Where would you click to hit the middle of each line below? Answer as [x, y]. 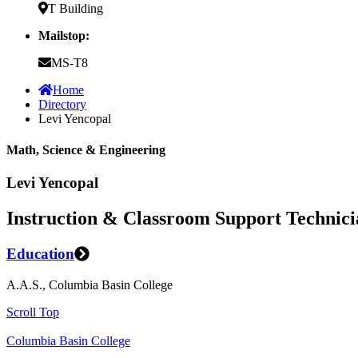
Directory [62, 104]
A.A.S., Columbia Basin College [89, 284]
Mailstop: [64, 35]
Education [40, 254]
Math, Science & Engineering [86, 150]
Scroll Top [33, 312]
